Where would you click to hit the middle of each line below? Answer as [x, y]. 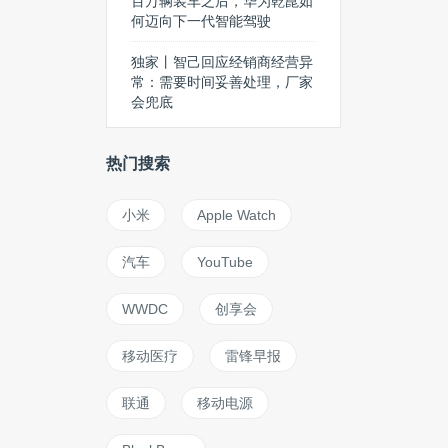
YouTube [225, 262]
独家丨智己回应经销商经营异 [222, 62]
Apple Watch [236, 215]
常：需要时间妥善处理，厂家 [222, 82]
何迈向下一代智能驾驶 [201, 21]
